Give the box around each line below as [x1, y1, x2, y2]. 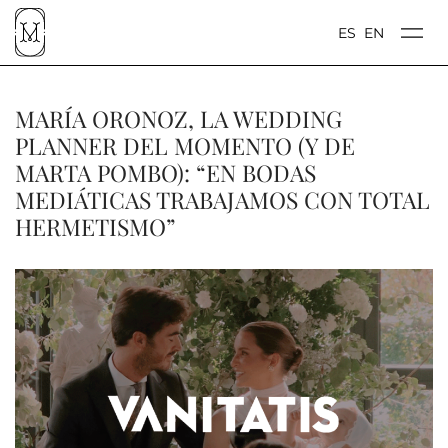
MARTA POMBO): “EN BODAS [15, 158, 316, 188]
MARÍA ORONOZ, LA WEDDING [15, 104, 342, 134]
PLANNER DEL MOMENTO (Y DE [15, 131, 355, 161]
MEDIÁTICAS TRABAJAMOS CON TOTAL [15, 185, 430, 215]
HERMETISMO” [15, 212, 176, 242]
